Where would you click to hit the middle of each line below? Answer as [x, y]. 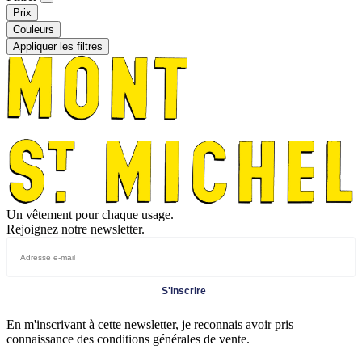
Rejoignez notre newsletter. [76, 229]
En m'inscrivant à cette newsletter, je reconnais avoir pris [150, 325]
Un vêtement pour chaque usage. [90, 215]
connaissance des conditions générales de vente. [128, 339]
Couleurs [34, 29]
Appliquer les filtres [58, 46]
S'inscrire [183, 291]
